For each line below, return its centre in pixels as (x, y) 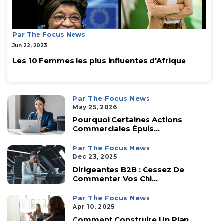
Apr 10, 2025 (94, 207)
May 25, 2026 (95, 107)
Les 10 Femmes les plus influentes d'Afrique (99, 61)
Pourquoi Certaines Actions (128, 120)
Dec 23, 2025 (95, 157)
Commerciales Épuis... (116, 129)
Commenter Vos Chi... (115, 179)
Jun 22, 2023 (30, 46)
